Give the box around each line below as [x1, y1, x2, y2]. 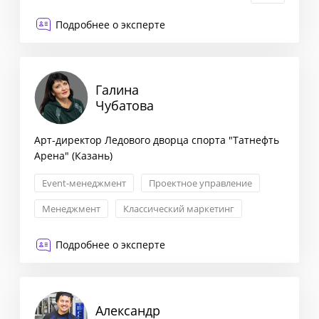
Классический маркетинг [123, 202, 234, 216]
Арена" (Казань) [34, 149, 113, 163]
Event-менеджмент [42, 177, 126, 190]
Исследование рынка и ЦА [42, 7, 158, 21]
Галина [95, 81, 139, 99]
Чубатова [95, 97, 154, 115]
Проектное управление [149, 177, 252, 190]
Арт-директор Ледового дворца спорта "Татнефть [34, 133, 279, 147]
